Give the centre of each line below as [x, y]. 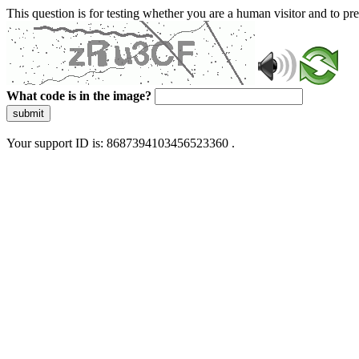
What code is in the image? [79, 96]
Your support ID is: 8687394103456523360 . [121, 143]
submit [28, 113]
